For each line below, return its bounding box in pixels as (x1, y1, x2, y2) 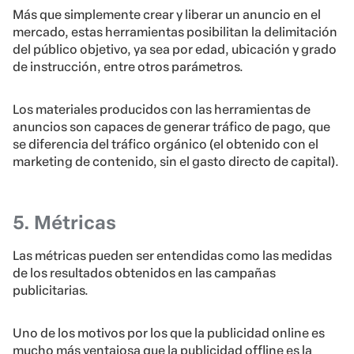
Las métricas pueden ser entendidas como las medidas (13, 248, 332, 264)
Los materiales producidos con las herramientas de (13, 102, 311, 118)
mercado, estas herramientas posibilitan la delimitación (13, 24, 337, 40)
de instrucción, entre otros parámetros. (13, 59, 243, 75)
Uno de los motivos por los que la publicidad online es (13, 326, 325, 341)
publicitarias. (13, 283, 88, 299)
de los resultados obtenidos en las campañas (13, 265, 276, 281)
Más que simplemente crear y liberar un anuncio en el (13, 7, 321, 23)
